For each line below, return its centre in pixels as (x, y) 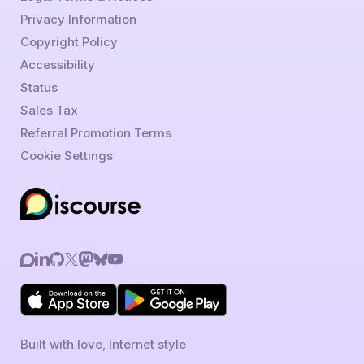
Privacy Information (78, 19)
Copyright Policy (69, 41)
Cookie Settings (66, 155)
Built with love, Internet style (103, 344)
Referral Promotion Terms (95, 132)
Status (39, 87)
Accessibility (57, 64)
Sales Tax (49, 110)
